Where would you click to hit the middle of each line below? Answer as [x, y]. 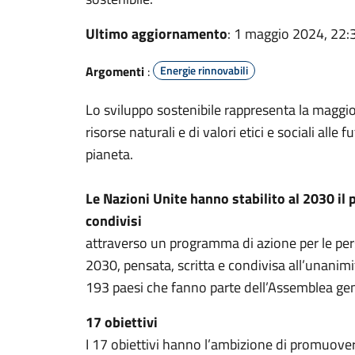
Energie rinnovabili [204, 70]
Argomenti [115, 71]
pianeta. [109, 154]
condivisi [114, 221]
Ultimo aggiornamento [157, 34]
